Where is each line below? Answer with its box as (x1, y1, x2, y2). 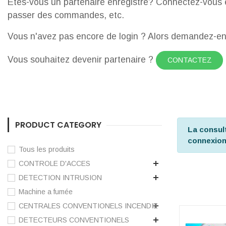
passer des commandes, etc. (8, 10, 124, 20)
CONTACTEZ (167, 56, 212, 65)
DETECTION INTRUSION (19, 174, 102, 182)
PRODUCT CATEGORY (15, 119, 101, 131)
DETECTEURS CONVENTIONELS (19, 216, 129, 224)
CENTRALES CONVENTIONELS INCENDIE (19, 202, 158, 210)
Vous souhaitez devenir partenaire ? (8, 54, 156, 65)
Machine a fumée (19, 188, 73, 196)
